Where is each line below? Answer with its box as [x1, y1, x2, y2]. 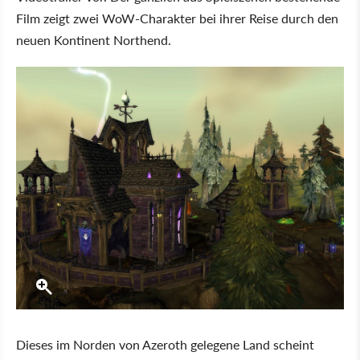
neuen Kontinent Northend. [16, 31, 171, 49]
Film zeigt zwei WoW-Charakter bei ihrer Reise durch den [16, 9, 338, 27]
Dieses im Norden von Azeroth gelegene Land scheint [16, 335, 314, 354]
